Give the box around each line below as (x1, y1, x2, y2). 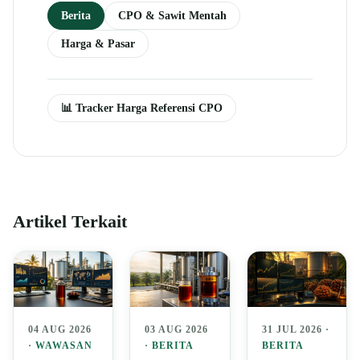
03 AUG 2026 (145, 323, 209, 335)
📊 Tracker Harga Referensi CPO (61, 100, 223, 114)
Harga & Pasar (61, 36, 135, 50)
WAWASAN (35, 339, 92, 351)
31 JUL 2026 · (261, 323, 329, 335)
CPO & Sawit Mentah (118, 8, 227, 22)
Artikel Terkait (13, 211, 127, 231)
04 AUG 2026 (28, 323, 92, 335)
